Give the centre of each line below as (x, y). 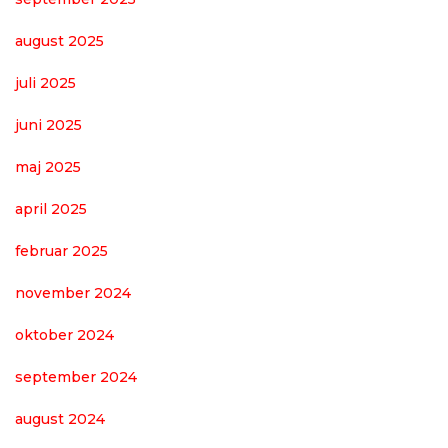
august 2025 (59, 40)
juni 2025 (48, 124)
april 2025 (51, 208)
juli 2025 (45, 82)
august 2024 (60, 418)
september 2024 (76, 376)
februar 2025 (61, 250)
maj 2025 (48, 166)
